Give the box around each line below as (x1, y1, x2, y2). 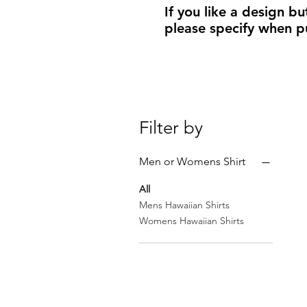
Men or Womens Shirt (139, 155, 245, 168)
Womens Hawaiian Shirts (139, 214, 244, 227)
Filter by (139, 117, 203, 138)
